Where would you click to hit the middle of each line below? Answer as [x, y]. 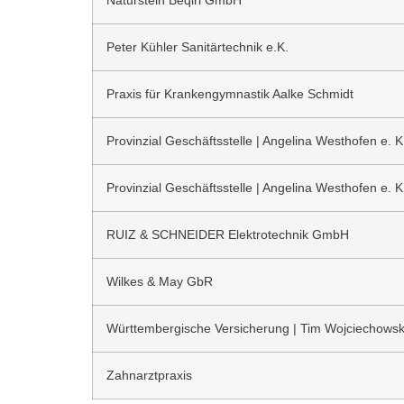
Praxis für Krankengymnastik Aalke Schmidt [230, 94]
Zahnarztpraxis [149, 376]
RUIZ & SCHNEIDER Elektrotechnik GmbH [228, 235]
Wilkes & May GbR [160, 282]
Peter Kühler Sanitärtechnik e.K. [197, 47]
